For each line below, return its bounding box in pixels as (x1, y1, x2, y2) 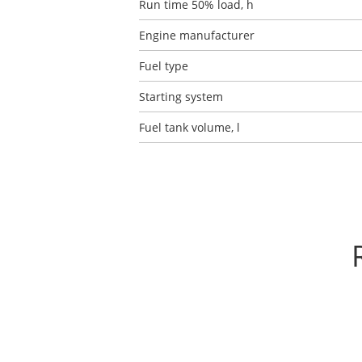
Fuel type (139, 58, 188, 74)
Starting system (139, 89, 223, 104)
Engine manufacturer (139, 27, 255, 43)
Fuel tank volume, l (139, 120, 240, 135)
